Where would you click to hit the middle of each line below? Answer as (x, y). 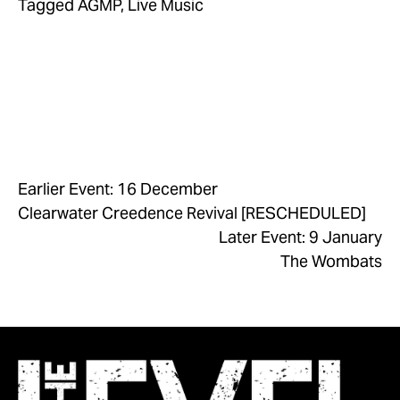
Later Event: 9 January (300, 237)
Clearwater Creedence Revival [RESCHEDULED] (192, 213)
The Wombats (331, 261)
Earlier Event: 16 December (118, 189)
